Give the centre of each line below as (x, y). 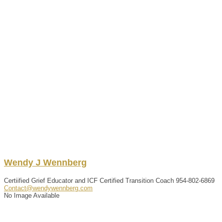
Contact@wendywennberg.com (48, 188)
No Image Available (32, 195)
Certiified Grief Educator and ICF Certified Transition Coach (89, 180)
